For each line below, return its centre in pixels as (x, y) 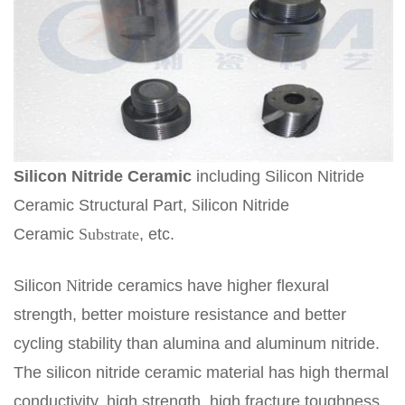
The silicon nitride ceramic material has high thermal (201, 372)
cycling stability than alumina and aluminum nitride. (197, 343)
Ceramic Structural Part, (103, 205)
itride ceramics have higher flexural (203, 285)
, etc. (157, 234)
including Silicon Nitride (278, 176)
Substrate (109, 234)
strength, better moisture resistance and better (180, 314)
